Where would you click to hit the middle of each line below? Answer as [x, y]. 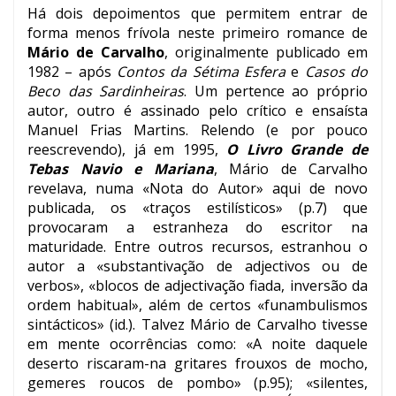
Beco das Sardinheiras [106, 91]
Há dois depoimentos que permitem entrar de [198, 14]
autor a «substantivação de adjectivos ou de [198, 267]
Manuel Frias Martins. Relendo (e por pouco [198, 130]
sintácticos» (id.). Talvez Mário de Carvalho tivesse [198, 325]
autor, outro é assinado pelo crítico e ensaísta [198, 111]
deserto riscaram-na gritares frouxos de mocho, [198, 364]
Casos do [336, 72]
